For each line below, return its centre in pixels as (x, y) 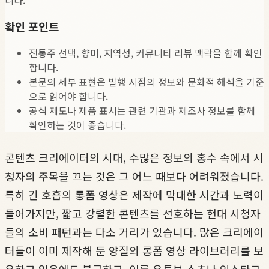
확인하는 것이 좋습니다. (77, 125)
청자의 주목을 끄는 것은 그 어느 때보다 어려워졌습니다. (134, 176)
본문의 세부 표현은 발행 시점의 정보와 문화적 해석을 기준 (147, 82)
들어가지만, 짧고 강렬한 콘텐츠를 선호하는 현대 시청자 (133, 213)
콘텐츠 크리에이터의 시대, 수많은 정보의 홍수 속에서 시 (134, 158)
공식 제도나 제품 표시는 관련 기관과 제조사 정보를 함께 (142, 111)
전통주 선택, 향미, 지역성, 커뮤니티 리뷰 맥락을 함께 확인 (146, 53)
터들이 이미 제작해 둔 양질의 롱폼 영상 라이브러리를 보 (134, 251)
